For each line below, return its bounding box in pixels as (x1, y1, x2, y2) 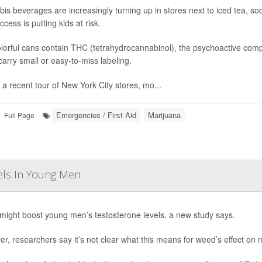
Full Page (4, 110, 35, 120)
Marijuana (148, 109, 181, 121)
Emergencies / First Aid (56, 109, 136, 121)
